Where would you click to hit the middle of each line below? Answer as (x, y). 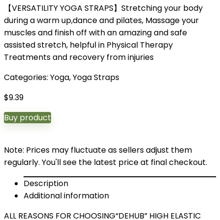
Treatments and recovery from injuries (79, 57)
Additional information (66, 196)
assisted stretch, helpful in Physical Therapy (88, 45)
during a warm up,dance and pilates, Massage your (101, 20)
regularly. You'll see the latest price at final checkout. (106, 162)
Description (46, 183)
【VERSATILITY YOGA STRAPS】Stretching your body (103, 8)
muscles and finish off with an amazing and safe (96, 33)
